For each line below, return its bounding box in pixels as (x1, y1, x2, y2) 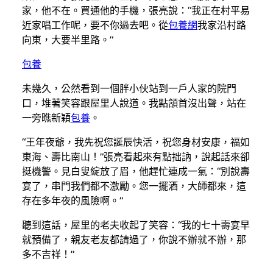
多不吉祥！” (22, 248, 74, 260)
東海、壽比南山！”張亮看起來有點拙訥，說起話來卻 (22, 151, 250, 163)
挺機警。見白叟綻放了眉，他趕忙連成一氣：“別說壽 (22, 165, 250, 177)
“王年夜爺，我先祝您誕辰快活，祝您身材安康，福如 (22, 136, 250, 148)
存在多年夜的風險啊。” (22, 194, 123, 207)
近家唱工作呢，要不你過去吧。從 (22, 19, 168, 31)
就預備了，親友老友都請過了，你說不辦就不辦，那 (22, 233, 246, 246)
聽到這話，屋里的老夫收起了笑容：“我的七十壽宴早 (22, 219, 250, 231)
